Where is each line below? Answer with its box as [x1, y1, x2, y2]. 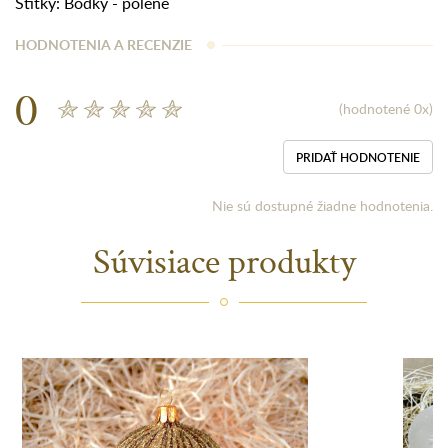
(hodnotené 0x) [339, 99, 433, 118]
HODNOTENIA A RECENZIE [15, 35, 192, 54]
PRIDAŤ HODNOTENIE [296, 148, 420, 166]
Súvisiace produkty [92, 237, 356, 284]
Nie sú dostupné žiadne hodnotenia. [212, 196, 433, 215]
